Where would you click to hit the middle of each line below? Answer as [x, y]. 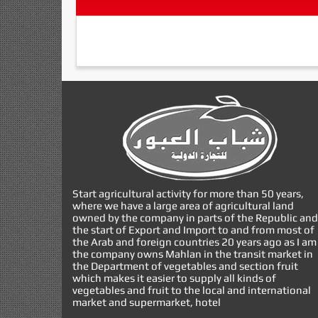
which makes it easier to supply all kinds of [174, 278]
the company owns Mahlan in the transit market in [193, 253]
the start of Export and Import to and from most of [193, 229]
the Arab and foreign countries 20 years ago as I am [194, 241]
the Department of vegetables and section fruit [185, 265]
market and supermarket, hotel [147, 302]
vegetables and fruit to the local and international [192, 290]
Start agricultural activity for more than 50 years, [188, 193]
